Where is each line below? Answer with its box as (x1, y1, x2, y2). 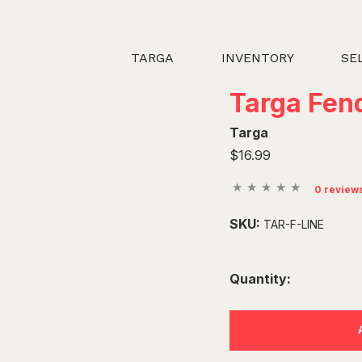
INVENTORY (221, 50, 294, 66)
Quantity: (229, 271, 291, 288)
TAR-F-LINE (263, 217, 324, 231)
